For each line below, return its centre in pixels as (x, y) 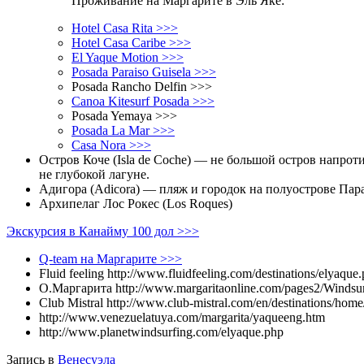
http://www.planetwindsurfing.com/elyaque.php (161, 331)
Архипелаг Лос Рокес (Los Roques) (136, 203)
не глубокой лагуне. (94, 174)
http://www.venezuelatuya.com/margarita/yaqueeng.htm (182, 317)
